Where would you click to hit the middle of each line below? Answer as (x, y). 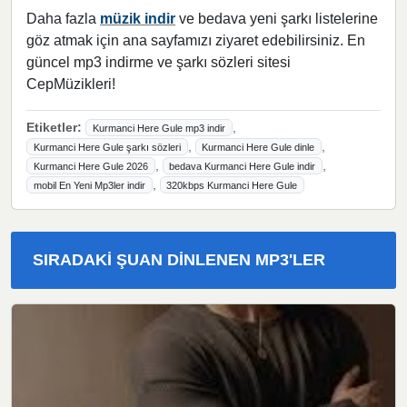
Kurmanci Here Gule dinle (258, 147)
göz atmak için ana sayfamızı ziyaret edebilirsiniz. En (196, 40)
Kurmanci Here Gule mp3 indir (159, 128)
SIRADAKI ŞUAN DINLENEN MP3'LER (179, 259)
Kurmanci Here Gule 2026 (90, 166)
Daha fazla (63, 18)
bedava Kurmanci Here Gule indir (243, 166)
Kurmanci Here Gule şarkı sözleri (107, 147)
